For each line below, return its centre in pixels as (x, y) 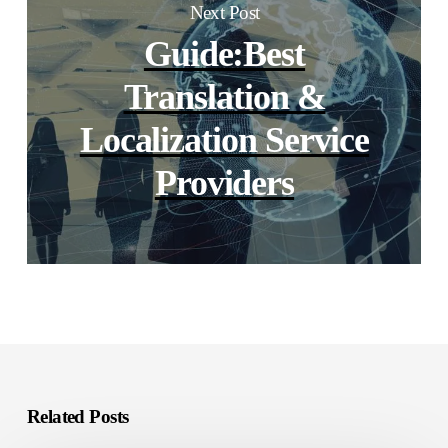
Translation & (224, 97)
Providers (224, 183)
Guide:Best (224, 54)
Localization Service (224, 140)
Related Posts (77, 417)
